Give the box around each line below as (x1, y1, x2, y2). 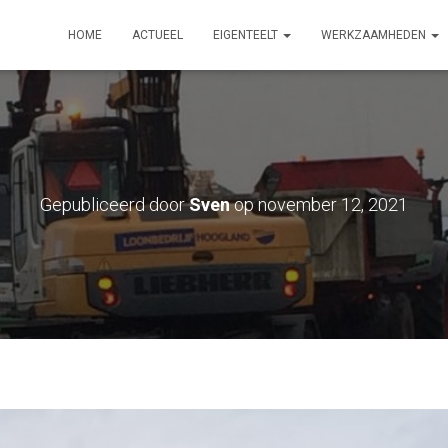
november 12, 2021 (258, 194, 408, 215)
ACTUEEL (132, 28, 183, 42)
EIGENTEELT (213, 28, 281, 42)
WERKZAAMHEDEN (321, 28, 429, 42)
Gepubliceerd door (40, 194, 189, 215)
